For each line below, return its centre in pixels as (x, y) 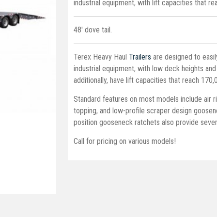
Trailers (140, 57)
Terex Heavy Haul (101, 57)
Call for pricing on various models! (124, 141)
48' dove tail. (93, 30)
